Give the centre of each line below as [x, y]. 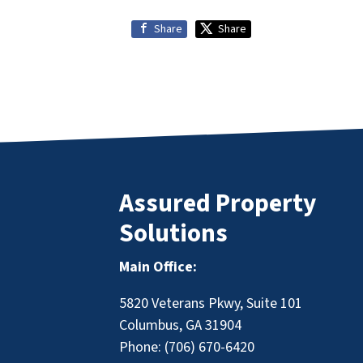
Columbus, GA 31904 [180, 326]
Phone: [142, 348]
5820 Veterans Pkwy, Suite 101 [211, 304]
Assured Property [218, 204]
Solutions [173, 234]
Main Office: [158, 267]
